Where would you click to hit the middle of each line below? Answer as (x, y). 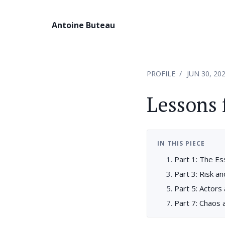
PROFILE (161, 74)
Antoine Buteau (83, 25)
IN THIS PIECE (181, 143)
